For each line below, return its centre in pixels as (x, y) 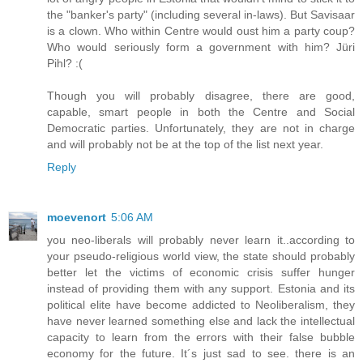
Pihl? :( (65, 64)
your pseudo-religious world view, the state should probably (201, 256)
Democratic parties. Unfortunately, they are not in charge (201, 128)
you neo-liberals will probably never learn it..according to (201, 240)
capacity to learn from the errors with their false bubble (201, 337)
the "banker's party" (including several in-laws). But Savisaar (201, 15)
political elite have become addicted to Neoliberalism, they (201, 305)
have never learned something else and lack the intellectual (201, 321)
